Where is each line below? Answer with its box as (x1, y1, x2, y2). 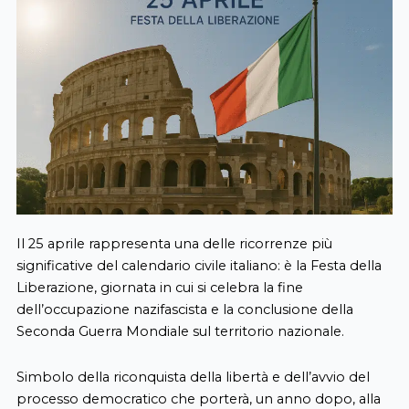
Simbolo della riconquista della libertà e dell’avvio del (16, 368, 370, 385)
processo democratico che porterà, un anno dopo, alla (16, 390, 381, 407)
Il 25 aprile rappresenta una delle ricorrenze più (16, 236, 332, 253)
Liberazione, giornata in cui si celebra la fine (16, 279, 303, 297)
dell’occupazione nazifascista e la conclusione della (16, 301, 353, 319)
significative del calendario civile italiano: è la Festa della (16, 257, 382, 275)
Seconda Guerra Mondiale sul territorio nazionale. (16, 323, 344, 341)
